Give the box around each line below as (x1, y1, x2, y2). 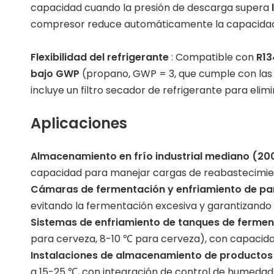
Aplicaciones (31, 113, 127, 133)
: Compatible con (171, 50, 256, 64)
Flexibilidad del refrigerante (31, 50, 171, 64)
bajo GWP (31, 67, 82, 81)
